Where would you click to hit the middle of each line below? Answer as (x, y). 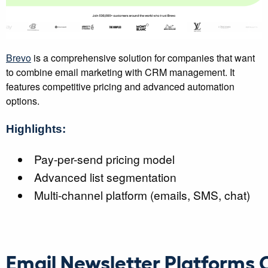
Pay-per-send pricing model (105, 159)
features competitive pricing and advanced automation (120, 87)
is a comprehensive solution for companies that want (143, 58)
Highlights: (36, 129)
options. (23, 101)
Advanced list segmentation (106, 177)
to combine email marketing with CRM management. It (120, 72)
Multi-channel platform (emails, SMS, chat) (142, 195)
